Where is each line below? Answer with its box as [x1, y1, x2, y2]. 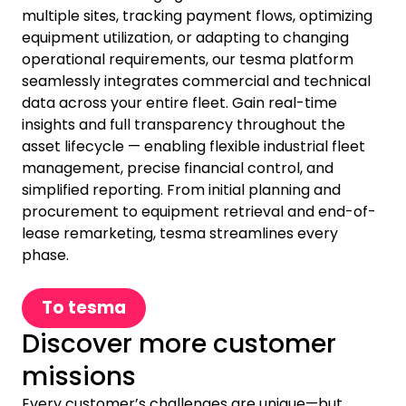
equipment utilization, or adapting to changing [22, 27, 349, 49]
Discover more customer [22, 326, 336, 362]
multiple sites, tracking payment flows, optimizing [22, 5, 372, 27]
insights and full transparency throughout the [22, 114, 345, 136]
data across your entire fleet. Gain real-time [22, 92, 337, 114]
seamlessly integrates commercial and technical [22, 71, 371, 92]
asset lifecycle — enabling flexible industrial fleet [22, 136, 365, 158]
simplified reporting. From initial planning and [22, 179, 341, 201]
